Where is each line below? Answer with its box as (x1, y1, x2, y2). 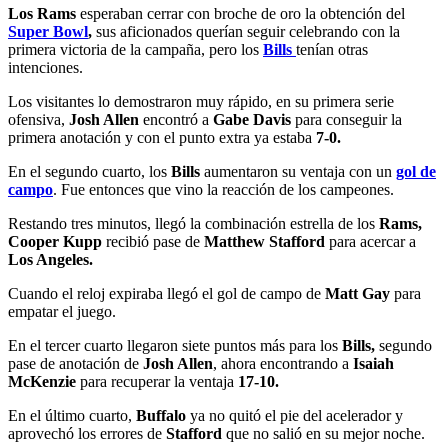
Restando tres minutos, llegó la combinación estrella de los (8, 214, 379, 232)
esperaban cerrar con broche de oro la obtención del (76, 4, 405, 22)
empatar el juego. (8, 302, 116, 320)
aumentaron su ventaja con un (204, 162, 396, 180)
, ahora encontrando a (213, 354, 353, 372)
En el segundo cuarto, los (8, 162, 171, 180)
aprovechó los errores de (8, 424, 166, 442)
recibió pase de (106, 232, 204, 250)
